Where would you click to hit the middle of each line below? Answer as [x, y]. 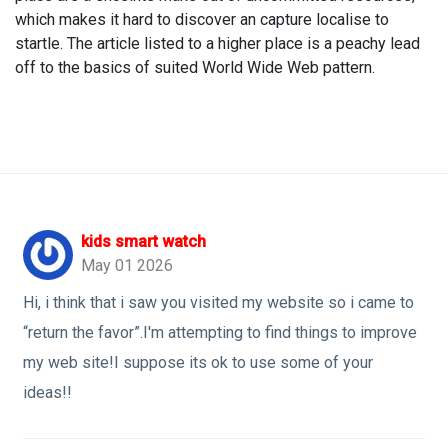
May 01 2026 [127, 265]
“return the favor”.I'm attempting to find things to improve [220, 332]
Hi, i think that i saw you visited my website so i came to [218, 302]
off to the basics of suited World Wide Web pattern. [195, 67]
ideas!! [47, 392]
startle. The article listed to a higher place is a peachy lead [217, 43]
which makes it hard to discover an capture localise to [202, 19]
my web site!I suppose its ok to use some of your [198, 362]
